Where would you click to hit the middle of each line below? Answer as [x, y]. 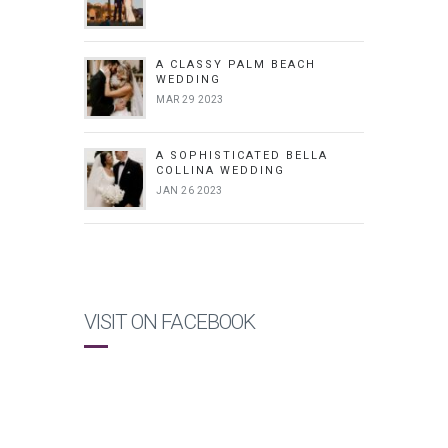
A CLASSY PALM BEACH [236, 64]
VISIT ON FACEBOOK [169, 321]
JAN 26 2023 [189, 190]
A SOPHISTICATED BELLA [242, 155]
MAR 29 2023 [190, 99]
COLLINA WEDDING [220, 170]
